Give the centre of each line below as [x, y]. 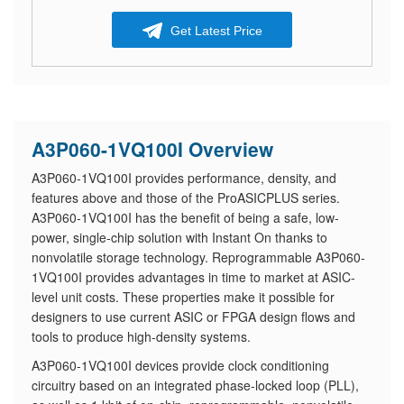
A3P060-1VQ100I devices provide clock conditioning [180, 365]
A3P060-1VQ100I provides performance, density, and [184, 178]
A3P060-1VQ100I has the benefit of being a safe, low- [185, 217]
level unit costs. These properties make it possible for [183, 297]
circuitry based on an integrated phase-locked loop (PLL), [195, 385]
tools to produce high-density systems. [141, 336]
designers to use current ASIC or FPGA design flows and [193, 317]
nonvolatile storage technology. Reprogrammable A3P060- [198, 257]
